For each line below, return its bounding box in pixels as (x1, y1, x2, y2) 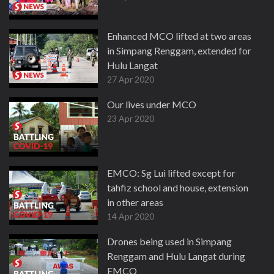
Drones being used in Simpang (107, 235, 232, 247)
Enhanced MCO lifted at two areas (107, 30, 251, 42)
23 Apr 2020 (107, 113, 154, 124)
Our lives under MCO (107, 98, 196, 110)
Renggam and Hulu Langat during (107, 250, 245, 262)
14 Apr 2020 (107, 211, 154, 221)
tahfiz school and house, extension (107, 182, 248, 193)
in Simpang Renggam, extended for (107, 45, 251, 56)
